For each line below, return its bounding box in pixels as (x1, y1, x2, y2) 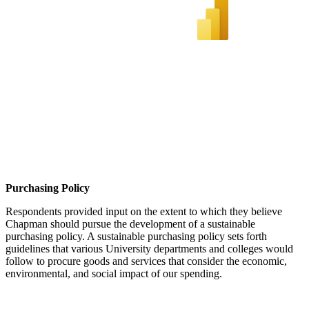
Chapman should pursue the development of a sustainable (6, 218, 255, 230)
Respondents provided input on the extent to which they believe (6, 206, 282, 218)
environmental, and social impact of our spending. (6, 268, 222, 280)
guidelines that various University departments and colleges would (6, 243, 293, 255)
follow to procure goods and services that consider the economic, (6, 255, 287, 268)
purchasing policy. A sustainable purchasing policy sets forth (6, 230, 267, 243)
